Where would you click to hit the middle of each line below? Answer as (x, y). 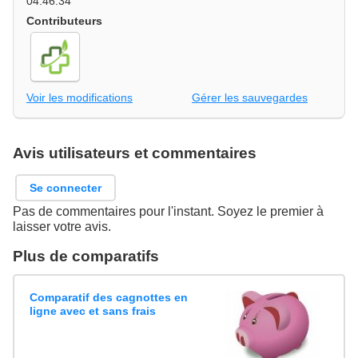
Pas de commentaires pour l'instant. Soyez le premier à (168, 211)
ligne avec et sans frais (93, 311)
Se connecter (66, 187)
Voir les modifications (80, 98)
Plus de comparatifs (86, 256)
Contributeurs (64, 20)
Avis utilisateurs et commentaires (135, 153)
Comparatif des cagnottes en (109, 298)
